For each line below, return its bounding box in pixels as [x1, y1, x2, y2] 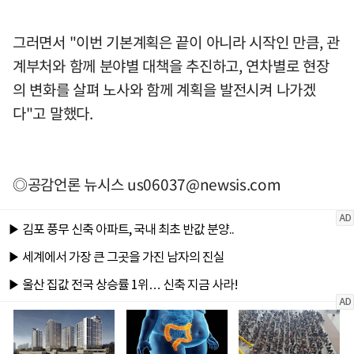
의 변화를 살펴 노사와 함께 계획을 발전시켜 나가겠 [13, 78, 316, 101]
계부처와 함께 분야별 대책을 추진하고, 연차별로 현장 [13, 55, 330, 77]
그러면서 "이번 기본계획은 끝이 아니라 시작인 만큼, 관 [13, 31, 340, 54]
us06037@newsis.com [127, 173, 281, 196]
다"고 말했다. [13, 102, 93, 125]
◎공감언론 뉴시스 [13, 173, 127, 196]
